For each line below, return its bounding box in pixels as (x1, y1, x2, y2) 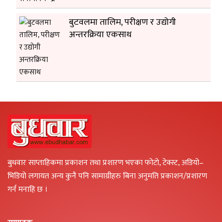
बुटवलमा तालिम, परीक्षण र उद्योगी (69, 15, 176, 30)
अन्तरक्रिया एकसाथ (69, 27, 132, 43)
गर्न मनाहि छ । (7, 183, 48, 197)
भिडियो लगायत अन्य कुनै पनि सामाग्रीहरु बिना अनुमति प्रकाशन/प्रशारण (7, 169, 207, 183)
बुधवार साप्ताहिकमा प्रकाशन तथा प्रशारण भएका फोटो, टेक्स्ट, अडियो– (7, 156, 204, 170)
